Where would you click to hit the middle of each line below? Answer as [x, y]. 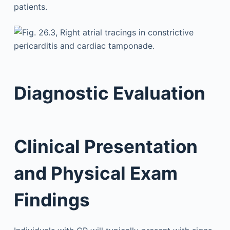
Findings [52, 200]
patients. [30, 7]
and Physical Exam [95, 173]
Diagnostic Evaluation [109, 93]
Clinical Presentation [106, 146]
